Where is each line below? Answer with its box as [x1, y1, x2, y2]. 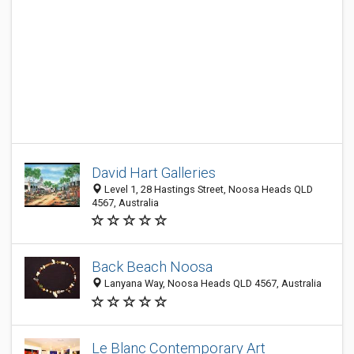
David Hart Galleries [92, 164, 216, 181]
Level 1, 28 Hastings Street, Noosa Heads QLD [102, 183, 313, 195]
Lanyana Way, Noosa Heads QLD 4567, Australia [102, 277, 322, 290]
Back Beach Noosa [92, 258, 213, 276]
